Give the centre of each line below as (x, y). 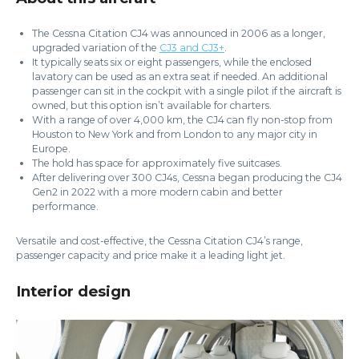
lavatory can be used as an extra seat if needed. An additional (180, 77)
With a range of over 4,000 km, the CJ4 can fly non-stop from (182, 120)
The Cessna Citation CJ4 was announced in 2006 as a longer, (179, 33)
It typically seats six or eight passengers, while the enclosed (172, 62)
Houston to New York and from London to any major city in (175, 134)
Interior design (73, 291)
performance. (65, 206)
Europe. (51, 149)
